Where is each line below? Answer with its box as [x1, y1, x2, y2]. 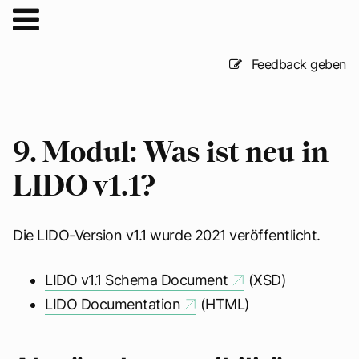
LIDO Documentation [45, 296, 181, 313]
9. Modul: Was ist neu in [13, 139, 329, 169]
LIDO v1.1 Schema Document [45, 272, 228, 289]
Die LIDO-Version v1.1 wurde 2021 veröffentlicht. [13, 227, 321, 244]
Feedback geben [248, 55, 346, 72]
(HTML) [196, 296, 251, 313]
